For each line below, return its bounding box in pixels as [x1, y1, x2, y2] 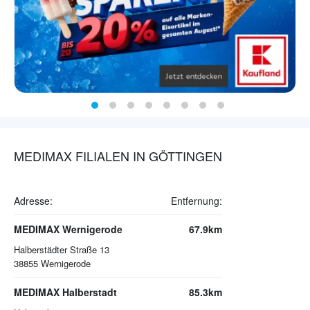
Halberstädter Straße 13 [14, 243, 109, 257]
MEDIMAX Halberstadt [14, 285, 117, 300]
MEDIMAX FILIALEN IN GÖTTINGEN [14, 147, 222, 165]
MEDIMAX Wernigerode [14, 222, 122, 237]
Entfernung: [171, 194, 222, 208]
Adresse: [14, 194, 53, 208]
